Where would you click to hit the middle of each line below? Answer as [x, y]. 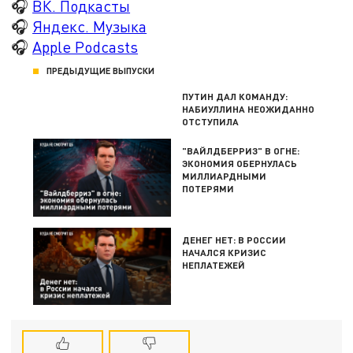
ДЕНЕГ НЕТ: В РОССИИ [234, 239]
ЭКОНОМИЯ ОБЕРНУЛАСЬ [240, 163]
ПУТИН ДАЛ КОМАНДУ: [235, 97]
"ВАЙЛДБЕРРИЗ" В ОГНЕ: [241, 151]
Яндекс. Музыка [90, 26]
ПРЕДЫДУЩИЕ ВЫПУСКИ [101, 71]
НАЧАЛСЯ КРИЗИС [225, 252]
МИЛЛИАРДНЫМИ [225, 176]
